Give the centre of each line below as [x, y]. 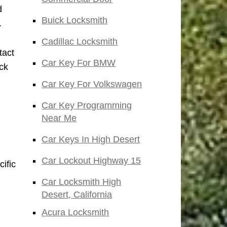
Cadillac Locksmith [80, 42]
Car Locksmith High [82, 182]
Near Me [59, 118]
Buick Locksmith [75, 21]
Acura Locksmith [75, 213]
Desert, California [77, 195]
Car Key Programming [87, 106]
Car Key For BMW [79, 63]
